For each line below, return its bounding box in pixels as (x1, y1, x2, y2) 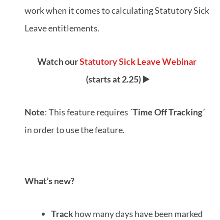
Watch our (37, 55, 80, 67)
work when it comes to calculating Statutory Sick (25, 5, 209, 16)
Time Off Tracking (133, 107, 202, 118)
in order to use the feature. (25, 124, 125, 136)
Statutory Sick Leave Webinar (79, 55, 196, 67)
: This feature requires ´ (45, 107, 133, 118)
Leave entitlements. (25, 23, 101, 34)
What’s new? (25, 175, 75, 186)
